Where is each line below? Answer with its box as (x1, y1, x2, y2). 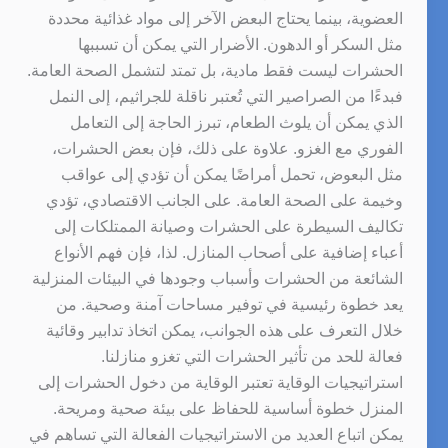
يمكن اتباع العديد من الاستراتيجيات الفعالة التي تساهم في (28, 425, 403, 443)
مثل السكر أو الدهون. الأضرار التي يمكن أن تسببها (77, 35, 403, 53)
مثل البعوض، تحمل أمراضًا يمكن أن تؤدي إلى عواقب (60, 165, 403, 183)
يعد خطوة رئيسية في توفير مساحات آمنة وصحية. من (55, 295, 403, 313)
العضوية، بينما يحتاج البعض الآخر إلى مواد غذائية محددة (47, 9, 403, 27)
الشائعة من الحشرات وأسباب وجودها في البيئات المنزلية (31, 269, 403, 287)
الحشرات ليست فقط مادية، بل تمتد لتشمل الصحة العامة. (26, 61, 403, 79)
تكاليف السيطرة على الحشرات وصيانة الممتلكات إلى (53, 217, 403, 235)
